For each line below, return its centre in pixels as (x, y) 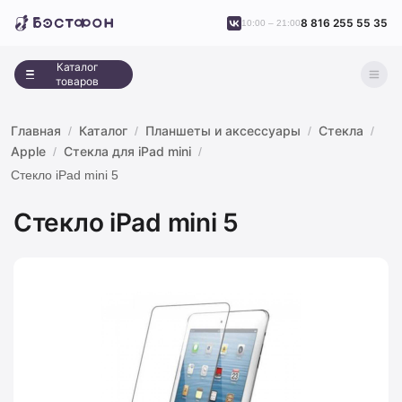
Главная (36, 131)
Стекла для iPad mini (127, 151)
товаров (78, 81)
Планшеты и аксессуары (223, 131)
